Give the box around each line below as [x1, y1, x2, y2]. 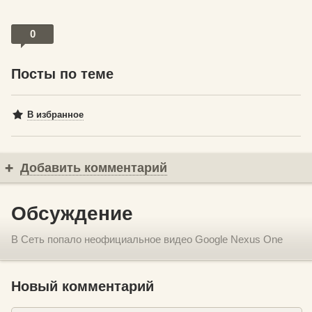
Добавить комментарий [20, 161, 167, 175]
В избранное [27, 109, 84, 120]
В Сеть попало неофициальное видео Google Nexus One [11, 233, 283, 246]
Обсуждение [11, 203, 133, 225]
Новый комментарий [11, 279, 154, 295]
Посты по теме [11, 66, 114, 82]
